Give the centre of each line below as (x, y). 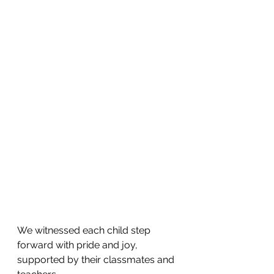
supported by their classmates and (97, 259)
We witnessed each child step (85, 230)
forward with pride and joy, (79, 245)
